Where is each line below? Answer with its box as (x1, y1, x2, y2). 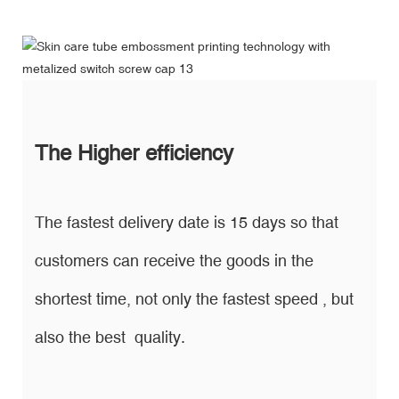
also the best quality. (35, 327, 185, 346)
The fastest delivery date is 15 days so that (35, 212, 338, 232)
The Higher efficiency (35, 140, 233, 165)
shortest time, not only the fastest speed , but (35, 289, 354, 308)
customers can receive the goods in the (35, 250, 313, 270)
